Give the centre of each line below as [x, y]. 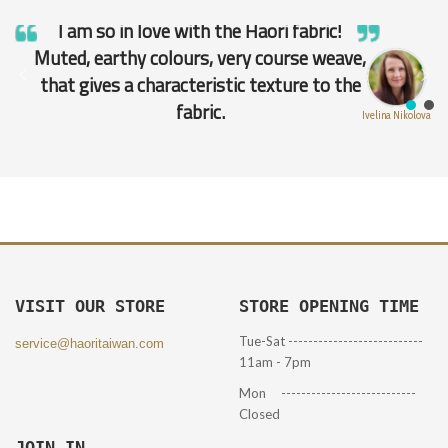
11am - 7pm [275, 362]
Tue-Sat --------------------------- [331, 341]
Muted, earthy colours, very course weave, [200, 57]
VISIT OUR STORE [90, 306]
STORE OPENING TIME [329, 306]
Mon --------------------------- [327, 393]
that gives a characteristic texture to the [200, 84]
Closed [259, 414]
